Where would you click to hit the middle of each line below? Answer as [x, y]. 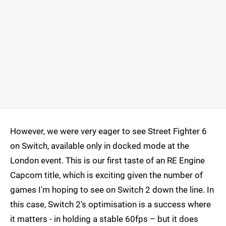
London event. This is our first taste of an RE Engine [107, 160]
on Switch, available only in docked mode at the [100, 146]
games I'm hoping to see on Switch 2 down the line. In [112, 189]
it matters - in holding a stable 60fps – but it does [104, 219]
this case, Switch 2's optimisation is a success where [110, 204]
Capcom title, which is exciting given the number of [106, 175]
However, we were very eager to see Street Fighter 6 [108, 131]
